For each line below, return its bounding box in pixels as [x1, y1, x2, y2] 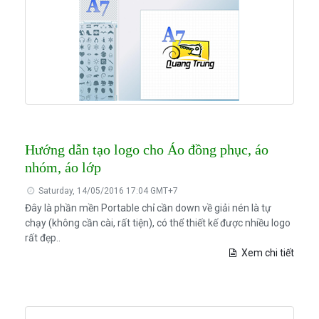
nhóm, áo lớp [24, 159, 101, 176]
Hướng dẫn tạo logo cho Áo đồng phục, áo [24, 142, 268, 158]
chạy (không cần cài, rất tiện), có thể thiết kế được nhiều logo [24, 217, 291, 229]
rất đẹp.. [24, 232, 61, 244]
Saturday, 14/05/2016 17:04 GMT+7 [36, 186, 179, 197]
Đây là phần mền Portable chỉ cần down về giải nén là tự [24, 202, 271, 214]
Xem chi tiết [239, 247, 295, 259]
